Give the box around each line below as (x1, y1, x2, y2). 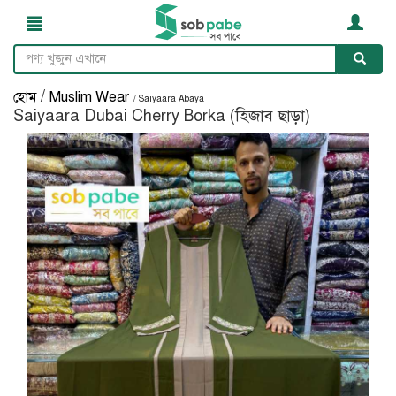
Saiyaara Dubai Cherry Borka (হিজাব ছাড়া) (13, 106, 310, 126)
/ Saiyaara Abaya (133, 93, 204, 104)
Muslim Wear (49, 88, 129, 106)
